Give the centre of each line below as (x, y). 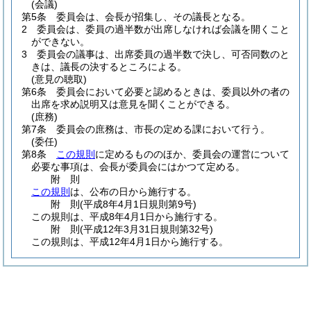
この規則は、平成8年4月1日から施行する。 (127, 217)
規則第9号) (173, 204)
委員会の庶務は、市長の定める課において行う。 (163, 129)
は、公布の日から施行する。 (133, 192)
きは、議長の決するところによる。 (109, 67)
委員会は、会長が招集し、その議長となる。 (153, 17)
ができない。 (60, 42)
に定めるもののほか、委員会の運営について (192, 154)
